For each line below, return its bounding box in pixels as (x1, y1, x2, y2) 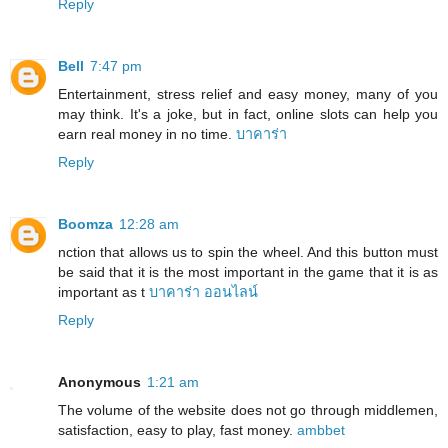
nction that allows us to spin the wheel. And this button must (58, 244, 438, 261)
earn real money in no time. (58, 126, 236, 143)
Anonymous (58, 374, 141, 391)
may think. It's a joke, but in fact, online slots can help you (58, 106, 438, 123)
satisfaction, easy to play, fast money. (58, 422, 297, 439)
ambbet (297, 422, 345, 439)
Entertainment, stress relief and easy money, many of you (58, 86, 438, 103)
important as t (58, 284, 149, 301)
